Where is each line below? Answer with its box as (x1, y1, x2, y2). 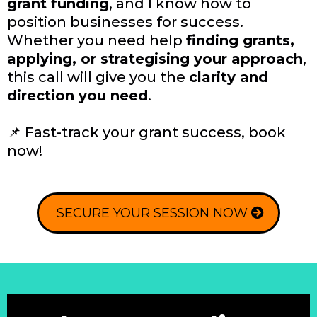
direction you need (7, 87, 148, 105)
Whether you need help (7, 32, 186, 50)
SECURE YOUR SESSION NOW (57, 205, 248, 221)
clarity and (189, 69, 268, 86)
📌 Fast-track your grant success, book (7, 124, 286, 142)
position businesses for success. (7, 13, 243, 31)
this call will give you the (7, 69, 189, 86)
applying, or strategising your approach (7, 50, 303, 68)
